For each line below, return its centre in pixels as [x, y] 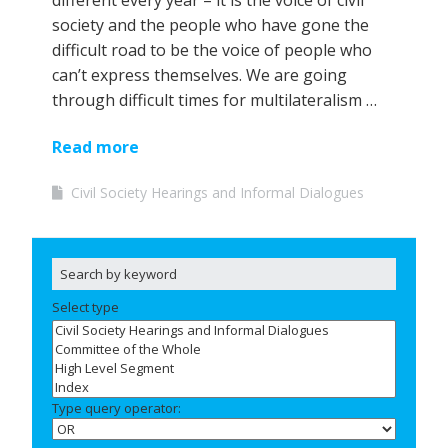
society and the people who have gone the [210, 25]
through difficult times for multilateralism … [214, 100]
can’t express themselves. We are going [199, 75]
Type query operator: [116, 408]
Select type [85, 307]
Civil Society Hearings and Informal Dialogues [217, 193]
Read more [95, 147]
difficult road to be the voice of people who [212, 50]
